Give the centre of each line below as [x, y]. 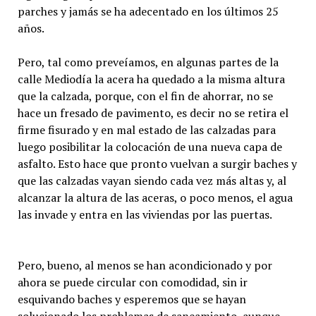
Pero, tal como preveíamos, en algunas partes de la [148, 62]
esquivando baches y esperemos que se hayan [132, 299]
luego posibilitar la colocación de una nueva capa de [150, 147]
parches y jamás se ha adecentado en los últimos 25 [148, 12]
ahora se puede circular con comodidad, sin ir [132, 282]
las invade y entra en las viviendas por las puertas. [145, 215]
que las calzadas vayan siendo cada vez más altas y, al [152, 181]
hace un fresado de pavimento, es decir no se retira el [153, 113]
